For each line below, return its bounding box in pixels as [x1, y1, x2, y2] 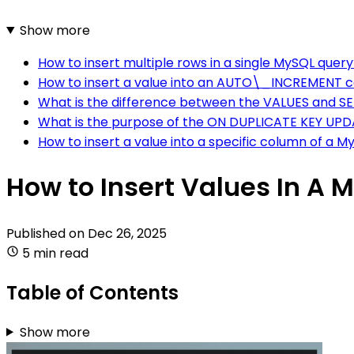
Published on [6, 224, 88, 243]
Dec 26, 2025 [88, 224, 167, 243]
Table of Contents [6, 279, 179, 306]
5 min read [22, 243, 88, 262]
